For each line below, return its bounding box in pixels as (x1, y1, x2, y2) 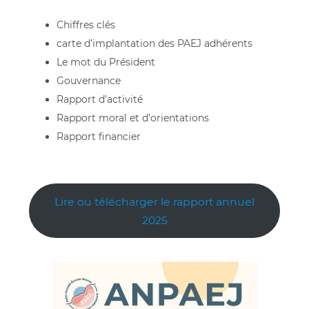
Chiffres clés (57, 19, 115, 32)
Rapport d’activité (57, 93, 143, 106)
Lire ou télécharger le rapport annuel (54, 195, 255, 208)
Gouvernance (57, 74, 121, 88)
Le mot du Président (57, 56, 155, 69)
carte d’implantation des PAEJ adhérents (57, 37, 252, 50)
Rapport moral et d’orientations (57, 112, 209, 125)
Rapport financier (57, 130, 141, 143)
